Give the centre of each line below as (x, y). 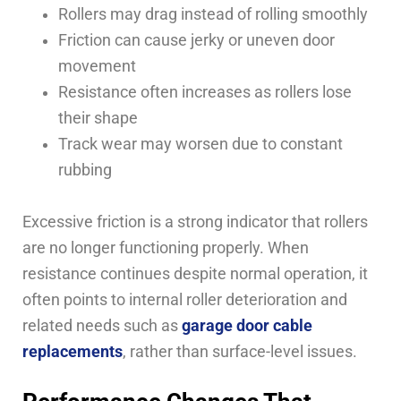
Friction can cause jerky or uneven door (196, 40)
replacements (73, 351)
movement (97, 66)
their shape (98, 118)
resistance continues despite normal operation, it (195, 273)
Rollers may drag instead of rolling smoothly (213, 14)
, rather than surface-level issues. (240, 351)
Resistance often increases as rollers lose (205, 92)
